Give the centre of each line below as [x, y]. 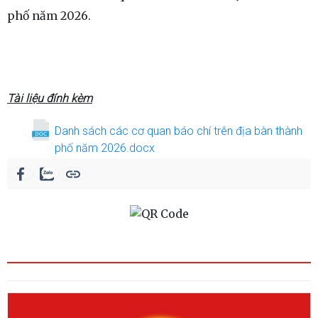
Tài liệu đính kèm [50, 98]
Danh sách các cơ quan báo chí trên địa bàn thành [179, 131]
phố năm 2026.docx [105, 148]
